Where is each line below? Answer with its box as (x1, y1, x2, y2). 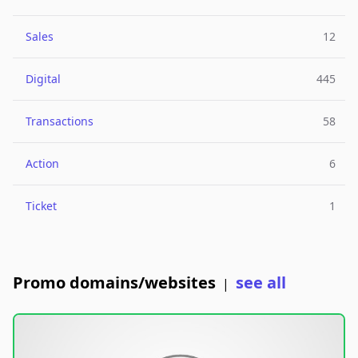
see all (236, 272, 286, 293)
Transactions (26, 113, 93, 129)
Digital (26, 71, 61, 86)
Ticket (26, 198, 57, 213)
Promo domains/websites (13, 272, 216, 293)
